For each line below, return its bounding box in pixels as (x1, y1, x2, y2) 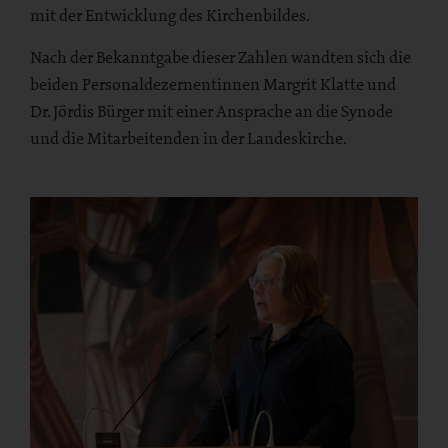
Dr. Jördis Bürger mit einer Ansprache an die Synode (30, 100, 393, 123)
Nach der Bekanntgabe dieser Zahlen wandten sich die (30, 46, 411, 69)
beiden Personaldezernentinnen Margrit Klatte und (30, 73, 396, 96)
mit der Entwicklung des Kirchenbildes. (30, 4, 310, 27)
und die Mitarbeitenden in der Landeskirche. (30, 127, 347, 150)
